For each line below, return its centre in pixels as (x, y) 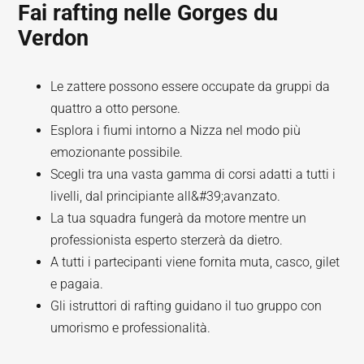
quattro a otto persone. (116, 108)
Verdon (54, 38)
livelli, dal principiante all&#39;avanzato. (166, 196)
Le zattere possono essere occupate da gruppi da (191, 87)
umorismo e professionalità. (131, 328)
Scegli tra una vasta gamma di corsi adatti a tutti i (193, 174)
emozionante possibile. (117, 152)
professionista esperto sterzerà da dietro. (167, 240)
